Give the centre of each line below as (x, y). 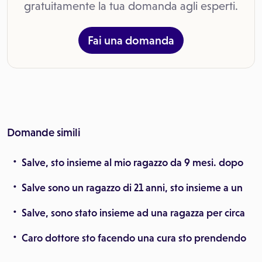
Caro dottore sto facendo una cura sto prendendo (134, 238)
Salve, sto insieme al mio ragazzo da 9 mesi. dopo (132, 163)
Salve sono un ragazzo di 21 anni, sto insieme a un (132, 188)
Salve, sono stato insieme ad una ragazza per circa (133, 213)
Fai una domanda (131, 40)
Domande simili (44, 132)
